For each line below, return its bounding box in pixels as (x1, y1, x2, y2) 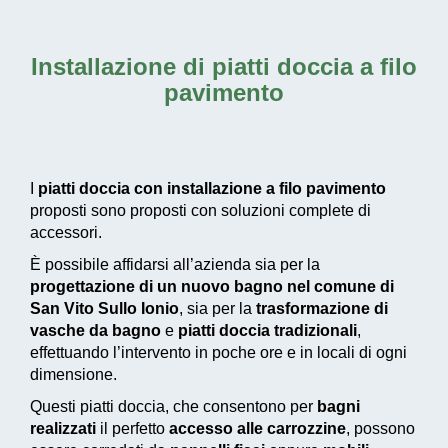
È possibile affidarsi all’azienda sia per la (30, 256, 320, 274)
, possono (346, 420, 415, 438)
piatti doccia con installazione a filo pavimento (38, 180, 386, 198)
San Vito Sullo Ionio (30, 300, 179, 318)
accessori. (30, 224, 102, 242)
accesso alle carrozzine (169, 420, 346, 438)
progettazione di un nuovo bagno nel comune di (30, 278, 394, 296)
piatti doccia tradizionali (178, 322, 357, 340)
